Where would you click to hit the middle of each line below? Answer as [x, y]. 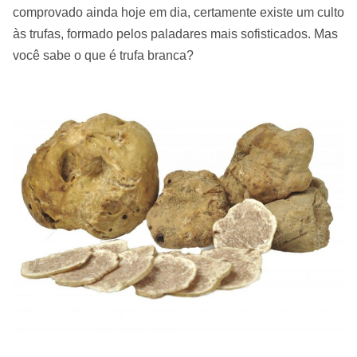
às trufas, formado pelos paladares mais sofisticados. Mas [175, 34]
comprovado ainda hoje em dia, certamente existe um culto [178, 12]
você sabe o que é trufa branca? [103, 55]
